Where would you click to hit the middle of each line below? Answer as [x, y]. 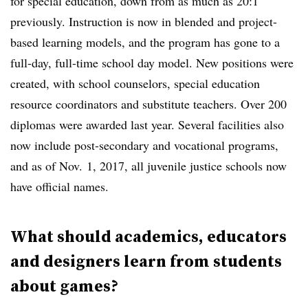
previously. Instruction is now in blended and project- [144, 21]
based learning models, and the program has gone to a [145, 42]
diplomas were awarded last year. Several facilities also [147, 124]
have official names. [59, 186]
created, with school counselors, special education [135, 83]
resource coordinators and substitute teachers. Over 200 [148, 103]
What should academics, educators [148, 236]
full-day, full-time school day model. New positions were [152, 62]
